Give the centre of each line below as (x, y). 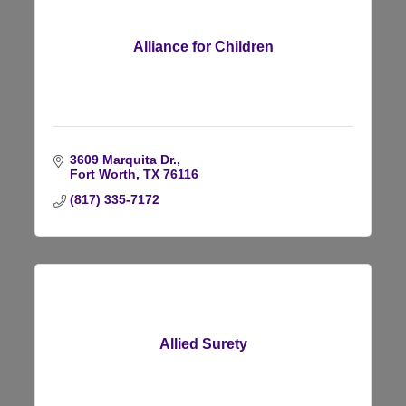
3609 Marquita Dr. (123, 159)
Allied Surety (203, 343)
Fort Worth (102, 174)
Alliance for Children (203, 46)
